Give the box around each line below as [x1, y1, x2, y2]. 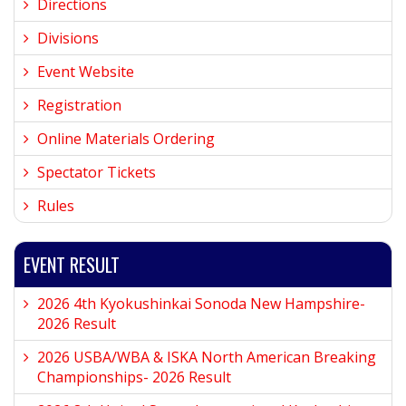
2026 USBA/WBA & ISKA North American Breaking [37, 347, 376, 367]
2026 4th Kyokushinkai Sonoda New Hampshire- [37, 294, 365, 314]
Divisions [37, 28, 99, 48]
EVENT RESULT [24, 251, 120, 278]
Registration [37, 95, 121, 115]
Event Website [37, 62, 134, 82]
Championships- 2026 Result [37, 367, 231, 387]
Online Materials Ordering [37, 129, 215, 149]
